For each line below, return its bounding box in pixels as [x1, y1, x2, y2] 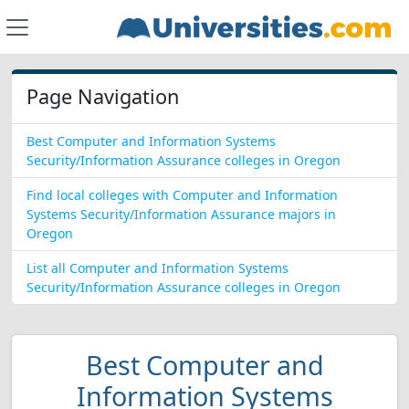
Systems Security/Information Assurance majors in [26, 205, 336, 223]
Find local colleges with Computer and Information [26, 186, 338, 204]
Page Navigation [26, 83, 179, 110]
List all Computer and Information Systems [26, 259, 288, 277]
